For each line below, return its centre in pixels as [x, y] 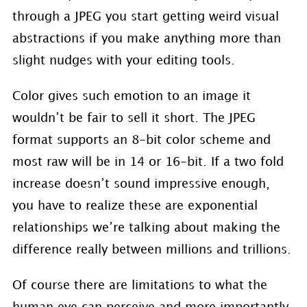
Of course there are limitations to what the [139, 285]
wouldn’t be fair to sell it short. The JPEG [134, 118]
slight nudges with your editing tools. [123, 60]
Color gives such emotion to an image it [131, 96]
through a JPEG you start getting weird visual [145, 16]
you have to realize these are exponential [135, 206]
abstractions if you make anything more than [146, 38]
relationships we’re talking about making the [146, 228]
